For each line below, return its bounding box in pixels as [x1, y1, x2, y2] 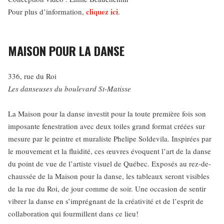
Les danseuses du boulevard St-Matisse [8, 83, 131, 93]
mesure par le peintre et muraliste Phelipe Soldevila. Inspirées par [8, 133, 211, 143]
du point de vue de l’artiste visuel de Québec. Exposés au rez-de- [8, 158, 211, 168]
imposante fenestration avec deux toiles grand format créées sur [8, 121, 205, 131]
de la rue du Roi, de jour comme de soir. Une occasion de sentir [8, 183, 206, 193]
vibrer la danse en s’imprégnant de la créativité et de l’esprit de [8, 196, 203, 206]
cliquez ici [86, 6, 118, 17]
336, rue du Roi [8, 71, 56, 81]
